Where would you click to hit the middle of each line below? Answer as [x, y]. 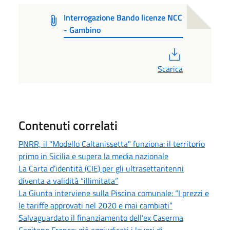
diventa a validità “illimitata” [68, 180]
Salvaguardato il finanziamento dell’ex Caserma [101, 217]
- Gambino [82, 30]
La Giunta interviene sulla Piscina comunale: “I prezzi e [114, 193]
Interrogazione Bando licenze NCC [123, 17]
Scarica [170, 69]
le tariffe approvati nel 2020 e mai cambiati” [95, 205]
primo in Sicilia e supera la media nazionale [93, 156]
